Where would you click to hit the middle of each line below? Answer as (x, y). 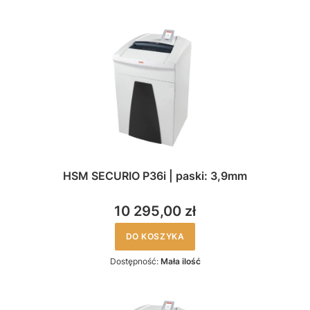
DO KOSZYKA (155, 236)
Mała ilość (180, 261)
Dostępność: (135, 261)
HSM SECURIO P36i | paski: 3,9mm (155, 175)
